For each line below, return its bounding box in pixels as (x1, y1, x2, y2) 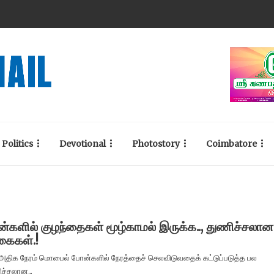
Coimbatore (206, 138, 257, 149)
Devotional (59, 138, 106, 149)
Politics (2, 138, 33, 149)
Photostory (132, 138, 180, 149)
